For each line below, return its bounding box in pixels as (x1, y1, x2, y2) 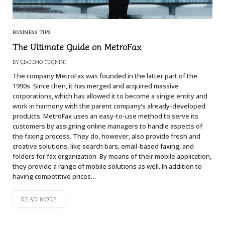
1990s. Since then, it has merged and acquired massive (13, 81, 179, 90)
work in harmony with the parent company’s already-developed (13, 101, 205, 110)
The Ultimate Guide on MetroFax (13, 40, 142, 53)
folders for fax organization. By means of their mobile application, (13, 152, 211, 161)
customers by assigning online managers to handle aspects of (13, 122, 202, 131)
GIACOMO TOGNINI (20, 58, 66, 65)
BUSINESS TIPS (13, 28, 51, 36)
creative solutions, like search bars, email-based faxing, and (13, 142, 194, 151)
